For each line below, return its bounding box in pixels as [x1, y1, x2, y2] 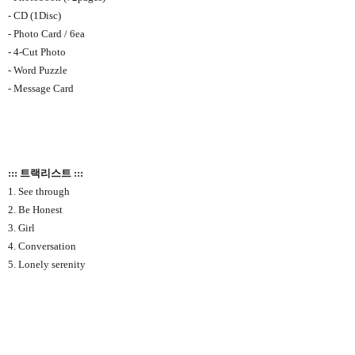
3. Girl [8, 222, 35, 235]
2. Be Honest [8, 204, 63, 216]
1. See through [8, 185, 70, 198]
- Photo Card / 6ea [8, 28, 87, 40]
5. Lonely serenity [8, 258, 86, 271]
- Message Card [8, 82, 74, 95]
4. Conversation [8, 240, 76, 253]
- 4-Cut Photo [8, 46, 66, 59]
